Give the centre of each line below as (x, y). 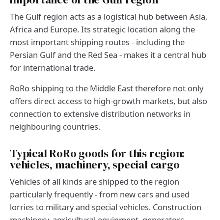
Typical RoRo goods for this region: (97, 154)
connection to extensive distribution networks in (100, 114)
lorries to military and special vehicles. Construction (106, 207)
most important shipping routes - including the (97, 42)
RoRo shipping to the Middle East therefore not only (107, 88)
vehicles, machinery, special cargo (95, 165)
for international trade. (53, 68)
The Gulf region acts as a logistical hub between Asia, (109, 17)
